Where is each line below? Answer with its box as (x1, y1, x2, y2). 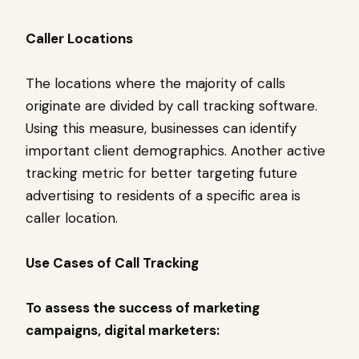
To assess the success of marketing (26, 299, 260, 317)
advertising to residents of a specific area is (26, 187, 301, 205)
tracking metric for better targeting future (26, 164, 297, 183)
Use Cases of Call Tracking (26, 254, 199, 272)
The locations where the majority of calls (26, 75, 285, 93)
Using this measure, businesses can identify (26, 119, 296, 138)
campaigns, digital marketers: (26, 321, 220, 340)
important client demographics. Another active (26, 142, 325, 160)
